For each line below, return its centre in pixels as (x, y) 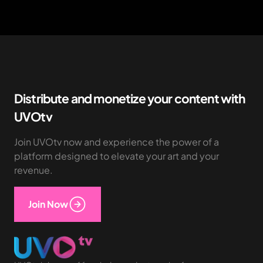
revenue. (33, 170)
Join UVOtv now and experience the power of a (117, 141)
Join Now (48, 204)
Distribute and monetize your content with (130, 98)
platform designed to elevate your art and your (117, 156)
